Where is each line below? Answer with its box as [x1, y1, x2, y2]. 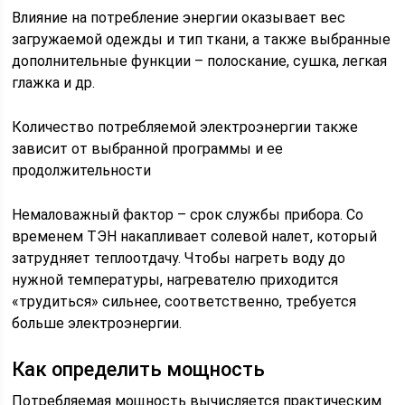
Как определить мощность [12, 358, 266, 381]
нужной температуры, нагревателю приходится [12, 271, 339, 288]
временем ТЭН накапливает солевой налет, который [12, 228, 378, 245]
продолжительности [12, 162, 152, 179]
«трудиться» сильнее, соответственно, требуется [12, 293, 357, 310]
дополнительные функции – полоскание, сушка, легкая [12, 52, 388, 70]
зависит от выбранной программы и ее [12, 140, 284, 157]
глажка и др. [12, 74, 96, 91]
